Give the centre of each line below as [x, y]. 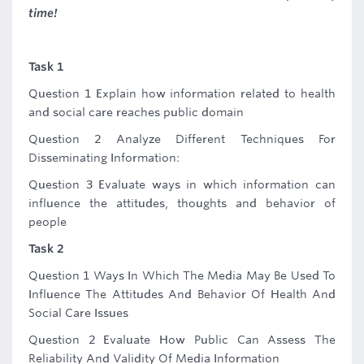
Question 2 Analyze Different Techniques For [182, 139]
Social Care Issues [78, 313]
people [48, 222]
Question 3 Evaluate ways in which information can [182, 184]
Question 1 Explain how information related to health [182, 93]
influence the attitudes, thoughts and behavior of [182, 203]
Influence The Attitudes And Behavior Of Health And [182, 294]
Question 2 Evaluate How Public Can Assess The [182, 340]
